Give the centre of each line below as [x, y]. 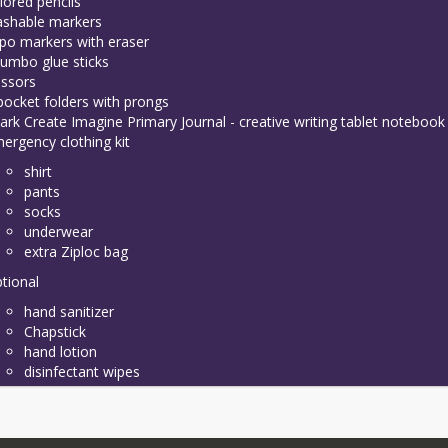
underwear [59, 231]
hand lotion [61, 351]
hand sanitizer [69, 311]
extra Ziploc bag [76, 251]
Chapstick [55, 331]
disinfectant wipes [82, 371]
